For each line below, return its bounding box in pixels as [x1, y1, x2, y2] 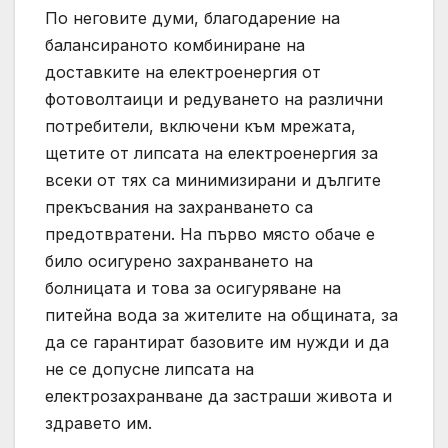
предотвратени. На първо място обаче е [45, 223, 375, 244]
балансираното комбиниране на [45, 34, 305, 55]
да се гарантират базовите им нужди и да [45, 331, 389, 352]
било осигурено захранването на [45, 250, 313, 271]
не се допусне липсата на [45, 358, 254, 379]
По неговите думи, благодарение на [45, 7, 340, 28]
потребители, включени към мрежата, [45, 115, 356, 136]
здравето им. [45, 412, 152, 433]
